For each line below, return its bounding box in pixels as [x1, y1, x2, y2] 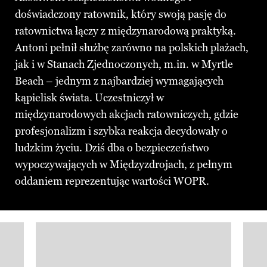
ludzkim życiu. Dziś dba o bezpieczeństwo [15, 141, 209, 154]
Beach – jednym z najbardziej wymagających [15, 74, 223, 88]
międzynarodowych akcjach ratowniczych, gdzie [15, 107, 238, 121]
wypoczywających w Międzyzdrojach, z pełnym [15, 157, 232, 171]
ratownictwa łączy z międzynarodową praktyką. [15, 24, 236, 38]
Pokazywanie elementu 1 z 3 [5, 235, 138, 249]
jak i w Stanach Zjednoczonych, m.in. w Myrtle [15, 57, 233, 71]
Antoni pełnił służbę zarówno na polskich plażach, [15, 41, 249, 54]
